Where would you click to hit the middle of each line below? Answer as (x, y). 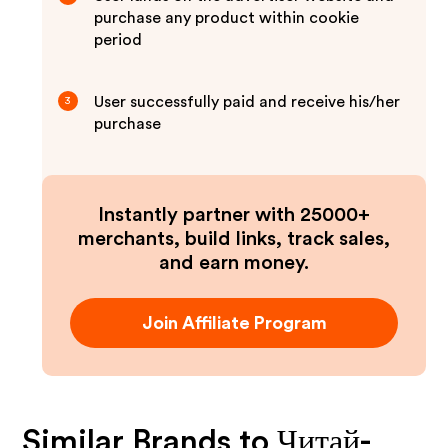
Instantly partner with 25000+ (234, 215)
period (118, 40)
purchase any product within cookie (227, 18)
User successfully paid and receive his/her (247, 102)
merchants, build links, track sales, (234, 239)
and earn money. (234, 263)
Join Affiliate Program (234, 323)
